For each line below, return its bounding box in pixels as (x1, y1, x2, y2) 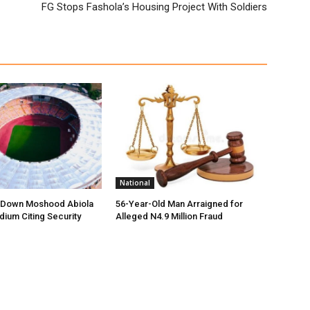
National (120, 178, 151, 188)
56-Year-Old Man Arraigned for (116, 199, 244, 210)
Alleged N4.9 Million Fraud (116, 211, 224, 222)
